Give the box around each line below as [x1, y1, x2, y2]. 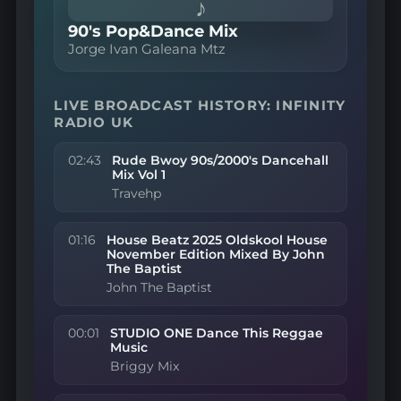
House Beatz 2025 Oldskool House [107, 232, 328, 247]
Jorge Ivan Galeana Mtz [68, 39, 226, 57]
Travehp [112, 185, 162, 202]
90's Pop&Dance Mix [68, 21, 239, 40]
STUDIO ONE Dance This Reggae [110, 326, 324, 341]
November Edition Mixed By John [107, 246, 326, 261]
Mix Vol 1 [112, 167, 166, 183]
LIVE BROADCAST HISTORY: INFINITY [54, 96, 346, 114]
